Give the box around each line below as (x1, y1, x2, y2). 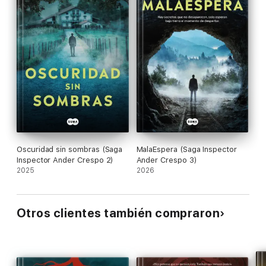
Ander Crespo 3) (136, 155, 197, 164)
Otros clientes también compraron (17, 205, 220, 220)
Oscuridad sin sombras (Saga (17, 144, 123, 154)
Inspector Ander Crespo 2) (17, 155, 114, 164)
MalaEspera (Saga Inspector (136, 144, 237, 154)
